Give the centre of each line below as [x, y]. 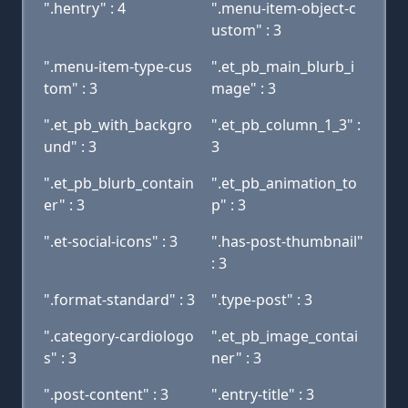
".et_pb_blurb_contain [119, 183]
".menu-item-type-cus [118, 66]
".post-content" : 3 [106, 394]
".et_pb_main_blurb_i [283, 66]
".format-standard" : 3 [119, 300]
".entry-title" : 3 [263, 394]
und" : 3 [70, 147]
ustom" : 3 [246, 30]
